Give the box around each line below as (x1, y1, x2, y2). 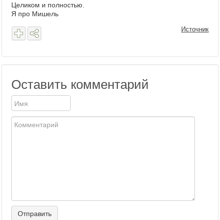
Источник (181, 26, 209, 33)
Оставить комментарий (11, 77, 149, 92)
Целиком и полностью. (11, 1, 84, 9)
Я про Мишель (11, 10, 58, 18)
